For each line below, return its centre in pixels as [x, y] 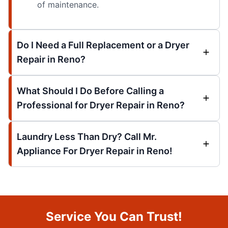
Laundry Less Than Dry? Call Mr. [87, 136]
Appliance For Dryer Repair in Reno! [95, 151]
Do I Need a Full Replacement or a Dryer [103, 45]
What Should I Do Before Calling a [90, 91]
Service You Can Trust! [114, 216]
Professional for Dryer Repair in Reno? [101, 105]
